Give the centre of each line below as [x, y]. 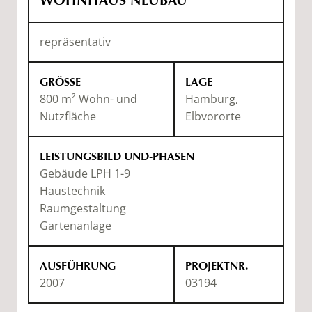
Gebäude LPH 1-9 [85, 174]
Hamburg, [212, 99]
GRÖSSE [57, 82]
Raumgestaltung [83, 209]
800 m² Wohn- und [88, 99]
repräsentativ [75, 42]
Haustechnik [72, 191]
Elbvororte [213, 117]
